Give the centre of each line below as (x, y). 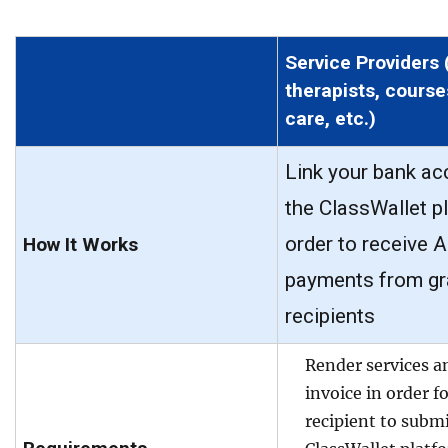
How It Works (80, 245)
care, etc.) (330, 119)
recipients (330, 316)
